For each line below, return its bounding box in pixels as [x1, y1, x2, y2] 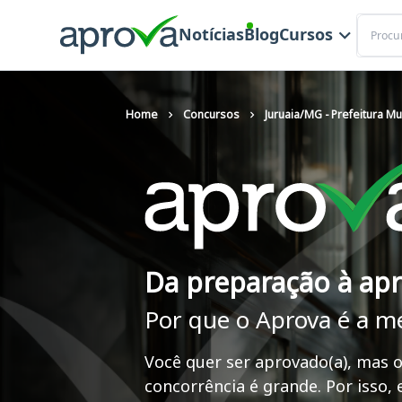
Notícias [178, 23, 244, 46]
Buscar [354, 13, 397, 31]
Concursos [183, 107, 240, 122]
